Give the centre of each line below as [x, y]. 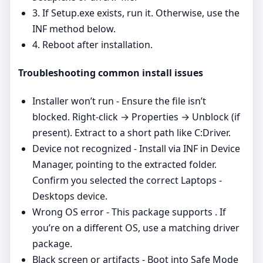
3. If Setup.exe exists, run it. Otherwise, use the [136, 13]
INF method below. [74, 28]
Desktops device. [70, 196]
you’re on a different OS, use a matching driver [136, 228]
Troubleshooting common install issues [111, 73]
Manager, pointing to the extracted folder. [124, 165]
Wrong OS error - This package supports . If [129, 212]
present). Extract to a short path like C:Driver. [131, 133]
